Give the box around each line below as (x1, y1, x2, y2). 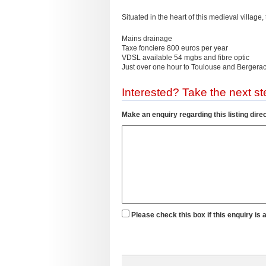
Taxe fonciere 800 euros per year (122, 44, 228, 52)
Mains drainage (122, 34, 172, 43)
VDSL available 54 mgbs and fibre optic (122, 53, 249, 62)
